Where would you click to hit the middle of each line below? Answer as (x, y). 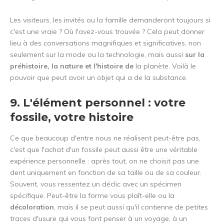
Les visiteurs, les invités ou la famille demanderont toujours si (110, 20)
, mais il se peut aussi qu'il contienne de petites (131, 207)
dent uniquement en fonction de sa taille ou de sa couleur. (106, 173)
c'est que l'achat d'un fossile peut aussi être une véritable (104, 150)
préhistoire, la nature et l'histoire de (73, 66)
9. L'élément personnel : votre (98, 103)
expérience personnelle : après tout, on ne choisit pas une (104, 161)
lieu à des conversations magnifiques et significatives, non (105, 43)
